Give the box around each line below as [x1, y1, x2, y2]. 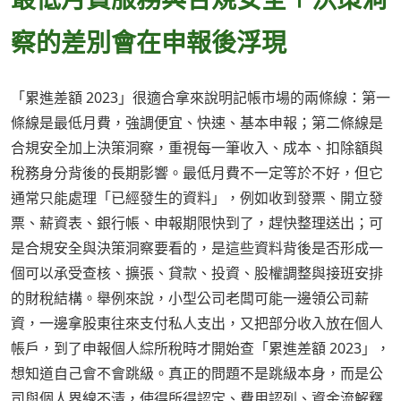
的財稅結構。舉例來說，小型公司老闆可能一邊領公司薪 [11, 288, 369, 309]
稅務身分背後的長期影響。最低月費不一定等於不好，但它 [11, 163, 383, 183]
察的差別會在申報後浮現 [11, 24, 286, 59]
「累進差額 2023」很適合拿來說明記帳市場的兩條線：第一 [11, 88, 390, 108]
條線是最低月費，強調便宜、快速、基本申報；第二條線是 [11, 113, 383, 133]
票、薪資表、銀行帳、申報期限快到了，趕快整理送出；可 [11, 213, 383, 234]
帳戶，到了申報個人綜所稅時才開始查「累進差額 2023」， [11, 338, 390, 359]
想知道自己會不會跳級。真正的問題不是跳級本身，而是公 [11, 363, 383, 384]
